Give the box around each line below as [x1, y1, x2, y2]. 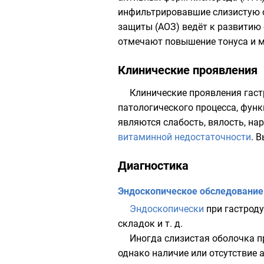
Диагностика [118, 159, 189, 173]
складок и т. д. [118, 218, 183, 229]
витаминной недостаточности [118, 131, 251, 143]
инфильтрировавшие [118, 6, 210, 18]
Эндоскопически [130, 203, 204, 214]
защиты [118, 21, 153, 32]
